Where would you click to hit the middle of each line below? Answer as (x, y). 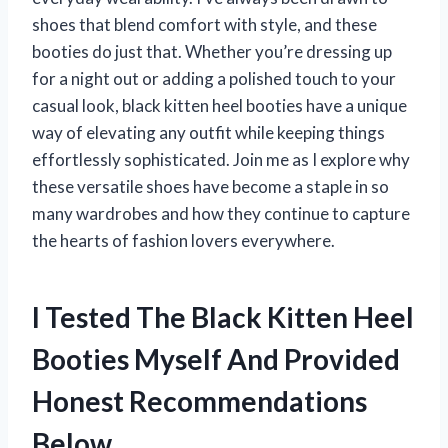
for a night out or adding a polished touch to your (214, 78)
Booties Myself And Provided (216, 358)
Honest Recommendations (199, 400)
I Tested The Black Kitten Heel (223, 316)
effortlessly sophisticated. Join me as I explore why (221, 159)
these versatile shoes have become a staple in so (210, 186)
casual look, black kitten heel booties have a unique (219, 105)
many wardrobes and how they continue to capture (221, 213)
